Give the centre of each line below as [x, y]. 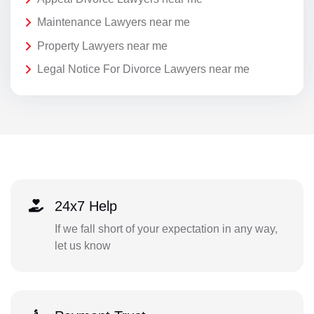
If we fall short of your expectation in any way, [166, 228]
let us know [82, 245]
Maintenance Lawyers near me [114, 22]
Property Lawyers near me [102, 46]
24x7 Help [86, 206]
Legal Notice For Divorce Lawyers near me [143, 69]
